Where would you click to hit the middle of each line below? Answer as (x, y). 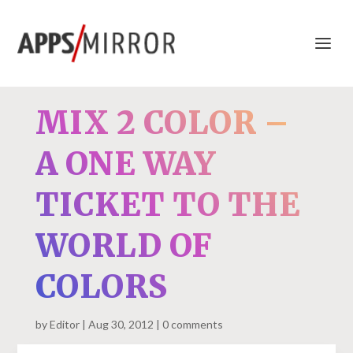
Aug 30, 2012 (121, 324)
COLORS (101, 287)
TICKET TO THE (168, 205)
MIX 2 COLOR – (162, 123)
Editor (64, 324)
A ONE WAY (125, 164)
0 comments (192, 324)
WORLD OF (124, 246)
